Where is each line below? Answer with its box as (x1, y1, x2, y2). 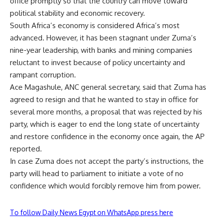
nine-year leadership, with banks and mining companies (10, 45, 192, 55)
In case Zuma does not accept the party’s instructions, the (10, 156, 204, 166)
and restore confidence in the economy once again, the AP (10, 131, 205, 141)
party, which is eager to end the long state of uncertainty (10, 119, 199, 129)
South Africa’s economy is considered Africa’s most (10, 20, 180, 30)
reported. (10, 144, 42, 153)
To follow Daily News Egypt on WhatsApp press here (10, 208, 173, 217)
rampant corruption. (10, 70, 76, 79)
